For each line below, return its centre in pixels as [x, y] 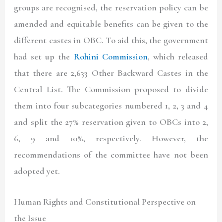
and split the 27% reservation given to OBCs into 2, [111, 122]
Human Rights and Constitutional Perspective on [105, 202]
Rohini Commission [111, 57]
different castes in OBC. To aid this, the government [111, 40]
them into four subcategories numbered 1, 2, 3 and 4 [111, 106]
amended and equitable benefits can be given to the [111, 24]
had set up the [44, 57]
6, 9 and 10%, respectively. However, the [111, 139]
